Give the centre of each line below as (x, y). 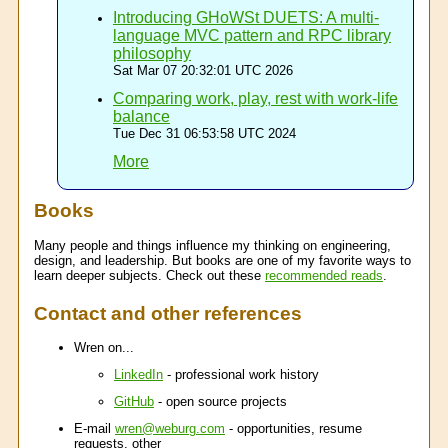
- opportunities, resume (293, 429)
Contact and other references (168, 313)
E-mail (94, 429)
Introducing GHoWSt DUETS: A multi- (246, 17)
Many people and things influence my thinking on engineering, (212, 245)
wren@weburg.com (170, 429)
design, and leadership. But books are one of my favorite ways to (222, 260)
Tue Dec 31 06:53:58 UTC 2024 (204, 133)
